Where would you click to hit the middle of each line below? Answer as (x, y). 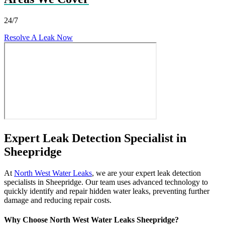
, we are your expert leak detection (146, 173)
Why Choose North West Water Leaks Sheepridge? (91, 219)
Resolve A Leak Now (38, 37)
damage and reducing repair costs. (58, 200)
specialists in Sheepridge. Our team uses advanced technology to (106, 182)
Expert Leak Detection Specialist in (95, 138)
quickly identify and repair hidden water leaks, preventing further (107, 191)
